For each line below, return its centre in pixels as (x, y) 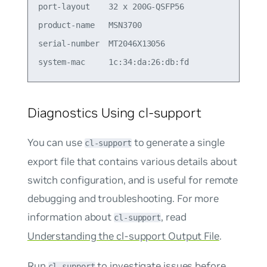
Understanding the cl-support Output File (123, 236)
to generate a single (178, 143)
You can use (56, 143)
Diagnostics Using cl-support (114, 112)
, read (174, 217)
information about (71, 217)
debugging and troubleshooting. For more (123, 199)
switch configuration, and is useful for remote (133, 180)
